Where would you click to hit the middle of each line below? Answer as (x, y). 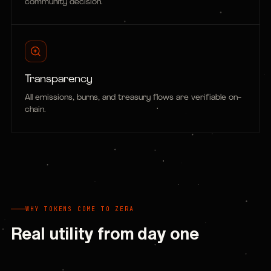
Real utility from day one (105, 233)
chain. (35, 110)
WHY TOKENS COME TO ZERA (80, 209)
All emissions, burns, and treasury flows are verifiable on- (133, 98)
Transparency (59, 80)
